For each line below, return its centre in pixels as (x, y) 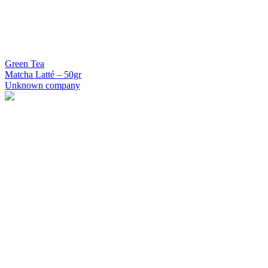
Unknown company (42, 85)
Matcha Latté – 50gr (43, 74)
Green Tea (25, 63)
